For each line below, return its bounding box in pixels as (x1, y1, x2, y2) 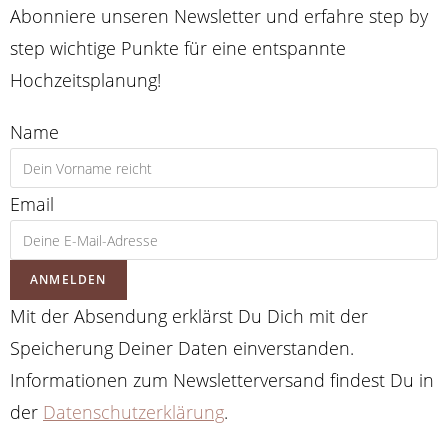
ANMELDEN (30, 271, 107, 289)
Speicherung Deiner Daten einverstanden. (10, 336, 354, 361)
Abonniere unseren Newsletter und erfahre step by (10, 4, 428, 29)
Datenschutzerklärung (43, 400, 224, 425)
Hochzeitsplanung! (10, 68, 161, 93)
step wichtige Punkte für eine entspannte (10, 36, 346, 61)
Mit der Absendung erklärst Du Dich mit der (10, 304, 368, 329)
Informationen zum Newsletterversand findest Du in (10, 368, 434, 393)
